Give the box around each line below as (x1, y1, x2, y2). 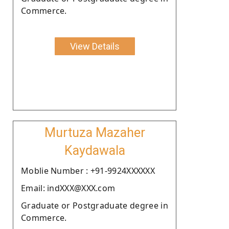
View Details (70, 40, 120, 52)
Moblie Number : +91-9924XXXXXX (21, 165, 155, 176)
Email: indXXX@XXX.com (21, 182, 116, 194)
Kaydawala (64, 143, 125, 158)
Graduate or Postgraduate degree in (21, 199, 168, 211)
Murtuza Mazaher (44, 125, 145, 140)
